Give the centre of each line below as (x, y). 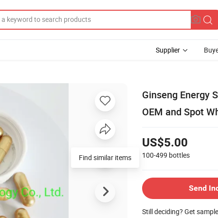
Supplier (168, 50)
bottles (179, 155)
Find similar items (105, 157)
